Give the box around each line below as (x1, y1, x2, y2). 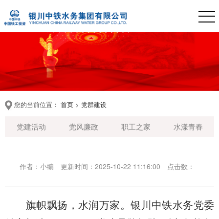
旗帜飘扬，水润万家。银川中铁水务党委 (26, 199, 214, 211)
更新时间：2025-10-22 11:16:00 (61, 161, 160, 171)
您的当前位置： (12, 100, 61, 109)
